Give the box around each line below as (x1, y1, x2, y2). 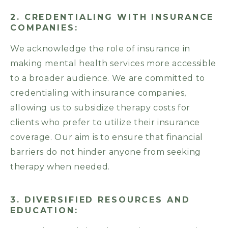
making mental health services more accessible (10, 59, 216, 69)
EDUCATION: (10, 206, 78, 216)
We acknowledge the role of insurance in (10, 44, 190, 54)
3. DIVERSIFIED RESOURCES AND (10, 195, 190, 205)
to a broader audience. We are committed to (10, 73, 205, 83)
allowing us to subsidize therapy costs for (10, 103, 190, 113)
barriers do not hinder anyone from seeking (10, 147, 201, 157)
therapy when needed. (10, 162, 110, 172)
